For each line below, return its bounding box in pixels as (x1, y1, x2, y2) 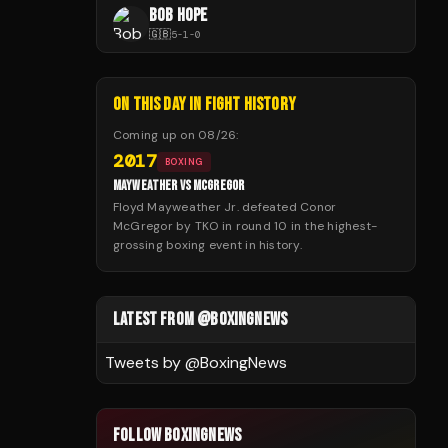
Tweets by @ (105, 352, 200, 373)
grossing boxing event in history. (113, 237, 302, 253)
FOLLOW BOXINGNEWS (113, 425, 242, 446)
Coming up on (113, 127, 199, 143)
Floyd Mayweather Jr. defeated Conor (113, 199, 337, 215)
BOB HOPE (149, 5, 208, 26)
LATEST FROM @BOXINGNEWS (113, 309, 288, 330)
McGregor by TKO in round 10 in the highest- (113, 218, 378, 234)
